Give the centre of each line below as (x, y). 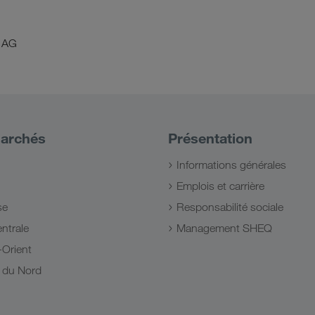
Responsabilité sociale (230, 207)
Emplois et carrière (220, 186)
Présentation (210, 138)
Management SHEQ (224, 228)
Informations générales (231, 165)
